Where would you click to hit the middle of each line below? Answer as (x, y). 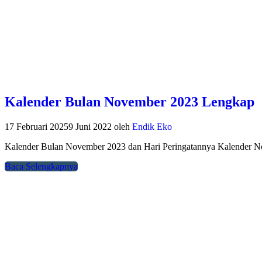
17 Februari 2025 (37, 127)
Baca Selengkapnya (41, 167)
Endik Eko (152, 127)
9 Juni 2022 (90, 127)
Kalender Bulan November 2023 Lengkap (130, 102)
